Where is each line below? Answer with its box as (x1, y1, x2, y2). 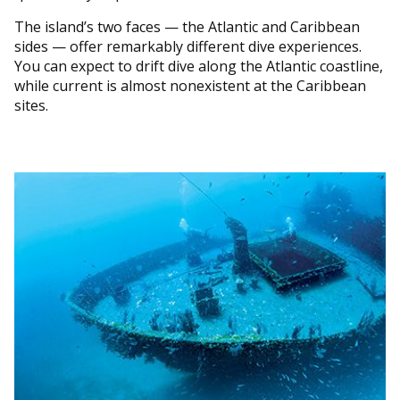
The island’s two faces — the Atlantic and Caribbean (14, 16, 360, 37)
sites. (14, 95, 52, 115)
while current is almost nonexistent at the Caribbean (14, 75, 366, 96)
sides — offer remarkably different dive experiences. (14, 36, 362, 56)
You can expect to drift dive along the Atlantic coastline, (14, 55, 383, 76)
